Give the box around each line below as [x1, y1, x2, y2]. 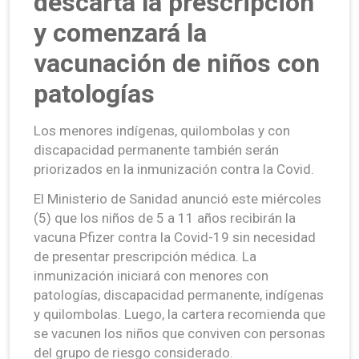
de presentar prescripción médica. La [34, 248, 256, 264]
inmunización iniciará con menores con [34, 267, 268, 284]
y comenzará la [34, 17, 207, 48]
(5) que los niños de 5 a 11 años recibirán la [34, 209, 296, 226]
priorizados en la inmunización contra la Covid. [34, 160, 314, 177]
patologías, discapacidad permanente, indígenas [34, 286, 324, 303]
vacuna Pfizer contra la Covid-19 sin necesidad [34, 228, 316, 245]
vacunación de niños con [34, 47, 320, 79]
